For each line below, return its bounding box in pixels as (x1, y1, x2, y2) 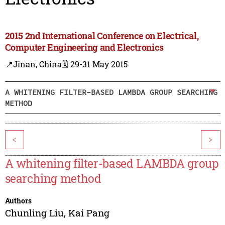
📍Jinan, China (5, 59, 62, 70)
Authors (5, 196, 32, 206)
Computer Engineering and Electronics (5, 41, 164, 54)
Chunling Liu (5, 206, 64, 219)
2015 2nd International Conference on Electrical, (5, 30, 199, 42)
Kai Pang (68, 206, 109, 219)
